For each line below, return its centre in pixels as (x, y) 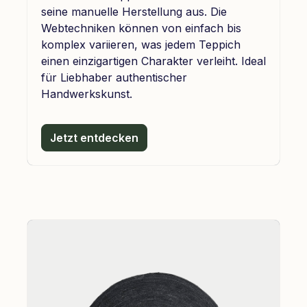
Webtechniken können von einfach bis (141, 28)
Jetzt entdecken (94, 137)
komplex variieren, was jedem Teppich (141, 44)
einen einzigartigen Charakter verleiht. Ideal (153, 61)
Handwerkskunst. (87, 94)
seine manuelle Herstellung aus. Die (134, 11)
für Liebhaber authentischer (114, 77)
